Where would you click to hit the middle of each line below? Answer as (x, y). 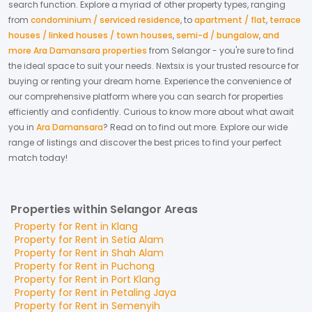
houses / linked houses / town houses (91, 35)
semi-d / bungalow (218, 35)
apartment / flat (230, 20)
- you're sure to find (252, 50)
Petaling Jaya (144, 292)
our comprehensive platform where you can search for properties (146, 96)
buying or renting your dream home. (86, 81)
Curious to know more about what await (209, 112)
